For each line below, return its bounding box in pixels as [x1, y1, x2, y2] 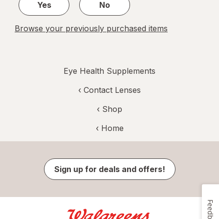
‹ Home [95, 123, 124, 133]
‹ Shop [97, 104, 122, 114]
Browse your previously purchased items [15, 23, 168, 34]
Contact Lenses [84, 85, 141, 95]
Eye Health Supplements [64, 66, 155, 76]
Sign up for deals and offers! [54, 164, 165, 175]
